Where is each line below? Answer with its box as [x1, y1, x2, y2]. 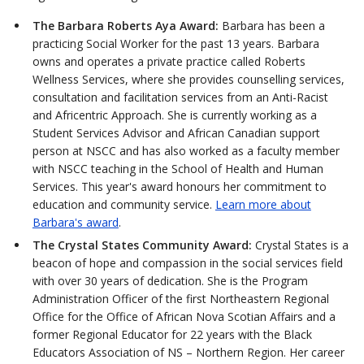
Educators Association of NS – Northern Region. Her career [32, 344, 344, 360]
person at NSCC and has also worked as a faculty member [32, 142, 340, 158]
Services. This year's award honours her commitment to [32, 178, 327, 194]
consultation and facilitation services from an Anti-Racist [32, 89, 328, 105]
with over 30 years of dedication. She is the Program [32, 272, 308, 288]
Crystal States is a [251, 236, 349, 253]
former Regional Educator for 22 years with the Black [32, 326, 312, 342]
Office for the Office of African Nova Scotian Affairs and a [32, 308, 336, 324]
